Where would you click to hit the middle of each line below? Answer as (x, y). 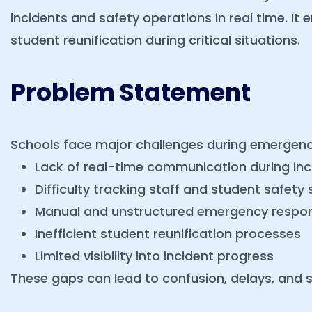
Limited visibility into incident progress (154, 256)
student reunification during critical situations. (155, 40)
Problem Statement (131, 92)
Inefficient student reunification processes (168, 234)
